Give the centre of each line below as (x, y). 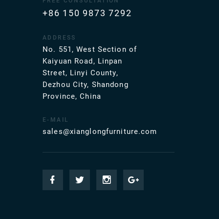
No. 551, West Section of (90, 50)
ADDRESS (59, 38)
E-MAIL (56, 120)
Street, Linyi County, (80, 73)
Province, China (72, 97)
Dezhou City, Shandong (86, 85)
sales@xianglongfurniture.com (100, 132)
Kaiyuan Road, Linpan (83, 61)
